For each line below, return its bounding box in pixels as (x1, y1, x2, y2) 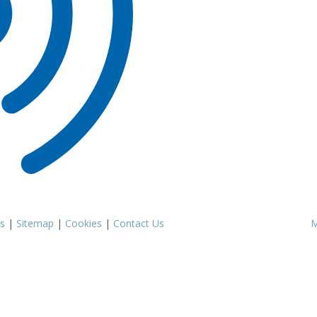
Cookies (65, 216, 102, 230)
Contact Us (113, 216, 164, 230)
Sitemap (16, 216, 54, 230)
